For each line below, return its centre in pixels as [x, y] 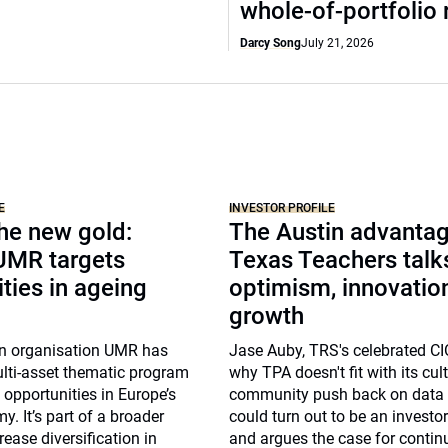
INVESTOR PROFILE [282, 208]
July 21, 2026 [337, 43]
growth [267, 316]
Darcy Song [270, 43]
